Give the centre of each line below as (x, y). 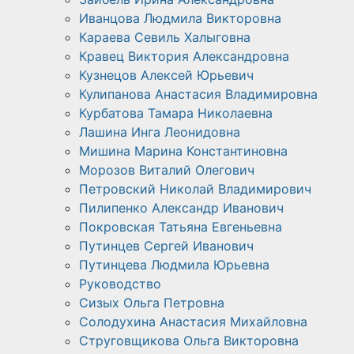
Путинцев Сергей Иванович (166, 245)
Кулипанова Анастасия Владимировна (198, 94)
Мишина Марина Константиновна (183, 151)
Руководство (120, 283)
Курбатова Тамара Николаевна (176, 113)
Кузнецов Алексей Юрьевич (166, 75)
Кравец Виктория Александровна (184, 56)
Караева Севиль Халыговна (165, 37)
